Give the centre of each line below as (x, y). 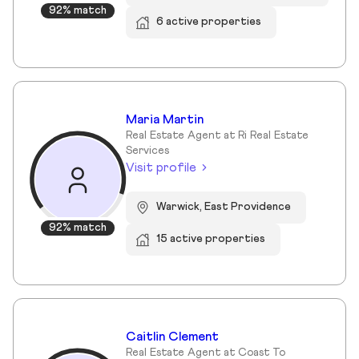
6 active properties (209, 22)
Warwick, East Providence (224, 207)
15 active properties (211, 239)
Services (147, 150)
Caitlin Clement (172, 336)
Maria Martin (165, 119)
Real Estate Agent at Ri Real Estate (217, 135)
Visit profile (161, 167)
